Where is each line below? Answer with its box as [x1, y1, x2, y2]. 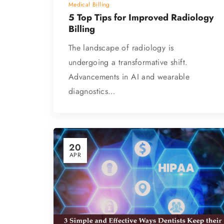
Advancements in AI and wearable [68, 70, 190, 82]
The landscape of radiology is [68, 41, 174, 53]
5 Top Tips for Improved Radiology [68, 10, 213, 24]
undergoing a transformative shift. [68, 56, 188, 68]
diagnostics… [68, 85, 115, 97]
